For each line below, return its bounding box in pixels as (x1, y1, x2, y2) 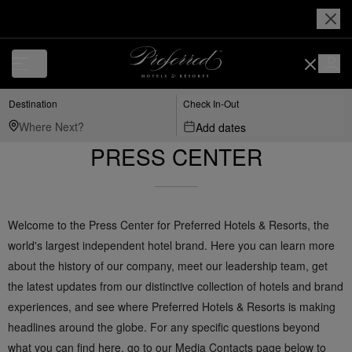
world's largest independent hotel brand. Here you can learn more (8, 237, 335, 253)
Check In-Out (183, 97, 239, 110)
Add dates (196, 119, 246, 135)
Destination (9, 97, 57, 110)
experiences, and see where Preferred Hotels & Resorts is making (8, 299, 335, 314)
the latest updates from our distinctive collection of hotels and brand (8, 278, 343, 294)
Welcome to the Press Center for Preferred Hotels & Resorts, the (8, 217, 329, 233)
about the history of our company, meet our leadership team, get (8, 258, 328, 273)
